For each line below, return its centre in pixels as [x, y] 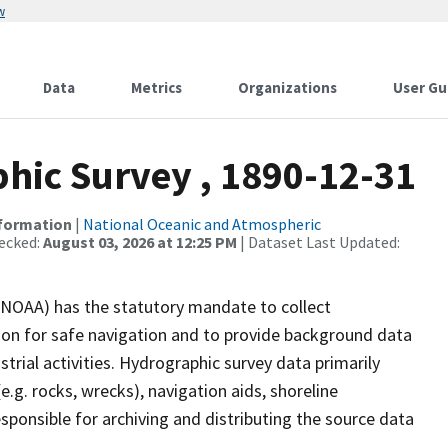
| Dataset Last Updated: [318, 242]
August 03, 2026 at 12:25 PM [140, 242]
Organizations [287, 87]
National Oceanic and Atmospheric [202, 224]
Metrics [156, 87]
